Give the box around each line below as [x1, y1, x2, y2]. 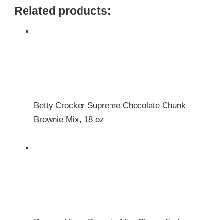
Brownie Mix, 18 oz [34, 115, 104, 125]
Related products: [14, 4, 111, 17]
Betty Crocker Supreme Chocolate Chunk [34, 101, 186, 110]
